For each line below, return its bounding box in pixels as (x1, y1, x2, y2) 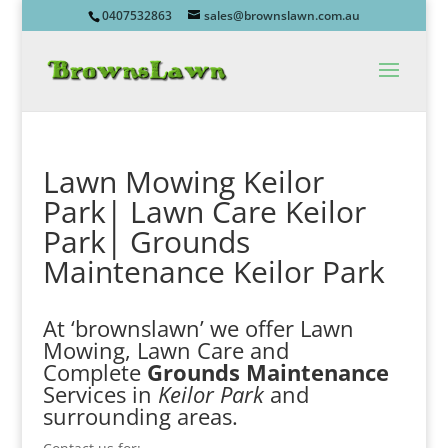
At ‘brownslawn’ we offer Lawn (42, 313, 354, 343)
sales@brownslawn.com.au (203, 7, 360, 24)
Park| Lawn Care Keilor (42, 191, 366, 232)
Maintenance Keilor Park (42, 251, 385, 292)
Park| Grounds (42, 221, 250, 262)
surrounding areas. (42, 401, 238, 431)
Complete (42, 357, 147, 387)
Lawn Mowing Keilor (42, 161, 324, 202)
